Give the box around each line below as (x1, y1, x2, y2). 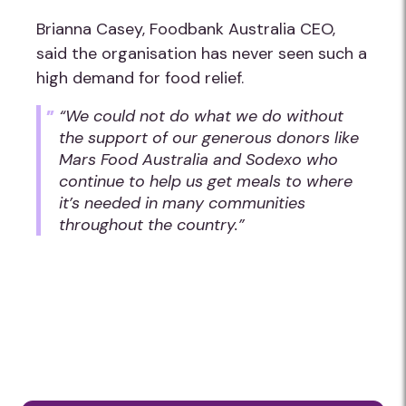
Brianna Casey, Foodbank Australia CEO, (36, 18, 335, 40)
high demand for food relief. (36, 67, 244, 89)
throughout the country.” (59, 214, 245, 236)
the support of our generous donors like (59, 127, 359, 149)
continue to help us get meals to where (59, 170, 353, 192)
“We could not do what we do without (59, 105, 343, 127)
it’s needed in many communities (59, 192, 305, 214)
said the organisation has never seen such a (36, 43, 367, 64)
